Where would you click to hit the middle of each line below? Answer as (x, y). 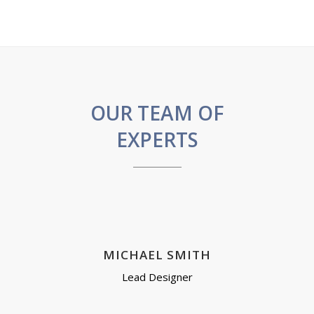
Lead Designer (157, 277)
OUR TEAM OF (157, 113)
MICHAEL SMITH (157, 255)
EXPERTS (157, 139)
